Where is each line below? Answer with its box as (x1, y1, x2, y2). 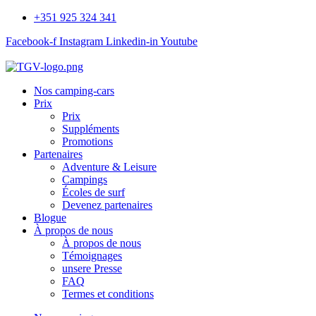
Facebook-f (6, 35, 56, 47)
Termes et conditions (62, 288, 154, 300)
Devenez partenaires (62, 199, 152, 211)
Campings (62, 174, 107, 186)
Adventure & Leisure (62, 161, 157, 173)
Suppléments (62, 123, 119, 135)
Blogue (34, 212, 66, 224)
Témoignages (62, 250, 122, 262)
